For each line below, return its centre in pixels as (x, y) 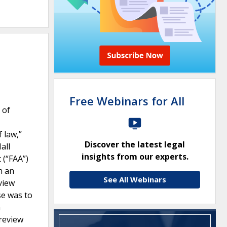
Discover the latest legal (135, 144)
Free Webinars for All (127, 101)
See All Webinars (135, 179)
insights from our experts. (135, 157)
